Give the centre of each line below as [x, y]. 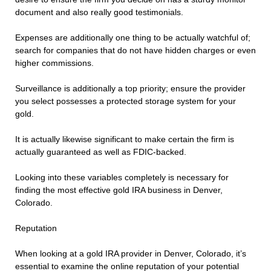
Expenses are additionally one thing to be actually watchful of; [133, 38]
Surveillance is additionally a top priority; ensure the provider [130, 89]
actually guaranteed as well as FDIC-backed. [101, 152]
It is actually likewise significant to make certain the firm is [125, 139]
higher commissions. [54, 63]
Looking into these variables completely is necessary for [122, 178]
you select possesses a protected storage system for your [126, 101]
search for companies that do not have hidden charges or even [135, 51]
